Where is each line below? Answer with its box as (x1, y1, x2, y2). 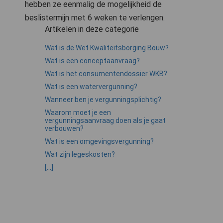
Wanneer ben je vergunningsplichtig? (45, 96, 161, 104)
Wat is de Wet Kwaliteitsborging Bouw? (45, 44, 169, 52)
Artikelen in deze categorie (45, 24, 139, 34)
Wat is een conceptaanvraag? (45, 57, 140, 65)
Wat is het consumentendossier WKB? (45, 70, 167, 78)
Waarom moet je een (45, 109, 111, 117)
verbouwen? (45, 124, 84, 133)
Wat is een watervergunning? (45, 83, 137, 91)
